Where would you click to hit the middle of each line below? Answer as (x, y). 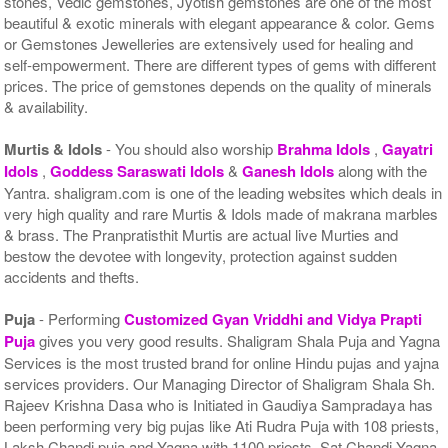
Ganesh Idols (290, 170)
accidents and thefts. (72, 276)
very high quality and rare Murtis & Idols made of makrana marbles (221, 213)
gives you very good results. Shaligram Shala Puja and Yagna (240, 340)
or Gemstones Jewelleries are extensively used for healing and (209, 43)
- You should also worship (190, 148)
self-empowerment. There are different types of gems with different (220, 64)
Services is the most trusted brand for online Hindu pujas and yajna (222, 362)
